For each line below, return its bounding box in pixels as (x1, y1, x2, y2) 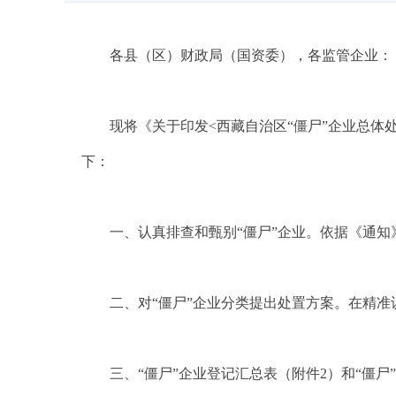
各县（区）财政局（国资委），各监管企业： (110, 48, 392, 63)
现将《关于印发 (110, 118, 209, 133)
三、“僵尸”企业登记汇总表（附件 (110, 366, 320, 381)
